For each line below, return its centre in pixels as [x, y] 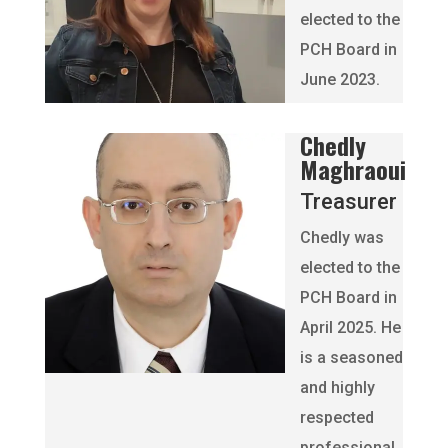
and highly [337, 387]
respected [336, 417]
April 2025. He [350, 327]
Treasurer [348, 201]
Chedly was [341, 237]
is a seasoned [351, 357]
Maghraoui [352, 169]
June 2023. [339, 79]
